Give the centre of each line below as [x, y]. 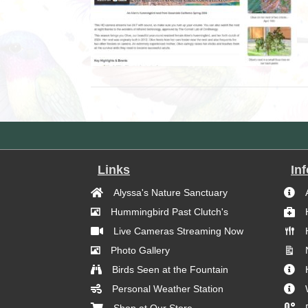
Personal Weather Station [168, 289]
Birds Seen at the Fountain [170, 269]
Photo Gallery [140, 250]
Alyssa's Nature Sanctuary [170, 192]
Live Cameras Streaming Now [178, 231]
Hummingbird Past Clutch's [169, 212]
